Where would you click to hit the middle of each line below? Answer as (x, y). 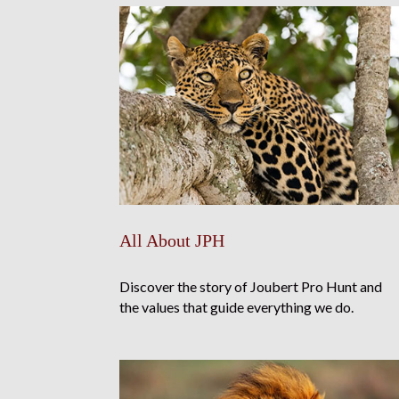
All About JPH (172, 241)
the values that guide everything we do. (237, 307)
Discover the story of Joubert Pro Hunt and (251, 287)
